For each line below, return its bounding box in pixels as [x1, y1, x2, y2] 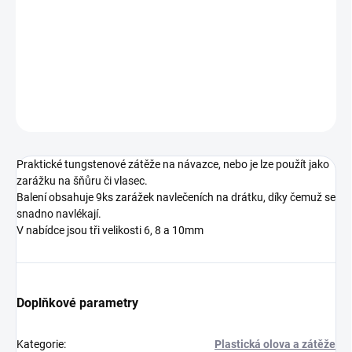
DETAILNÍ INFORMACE [16, 69, 113, 81]
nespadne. [150, 44, 202, 57]
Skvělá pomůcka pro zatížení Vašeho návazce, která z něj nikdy [24, 27, 328, 41]
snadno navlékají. [16, 207, 101, 221]
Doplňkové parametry [16, 295, 138, 311]
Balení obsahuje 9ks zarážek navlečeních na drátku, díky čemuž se [16, 191, 335, 204]
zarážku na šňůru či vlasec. [16, 174, 148, 188]
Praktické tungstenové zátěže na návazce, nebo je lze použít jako [16, 158, 329, 171]
